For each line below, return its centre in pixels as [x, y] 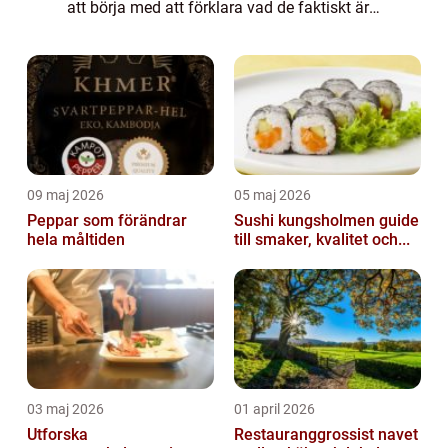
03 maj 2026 [65, 408]
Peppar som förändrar [107, 220]
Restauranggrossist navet [306, 434]
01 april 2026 [274, 408]
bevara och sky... [125, 57]
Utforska [57, 434]
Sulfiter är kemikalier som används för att [212, 32]
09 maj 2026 [65, 194]
